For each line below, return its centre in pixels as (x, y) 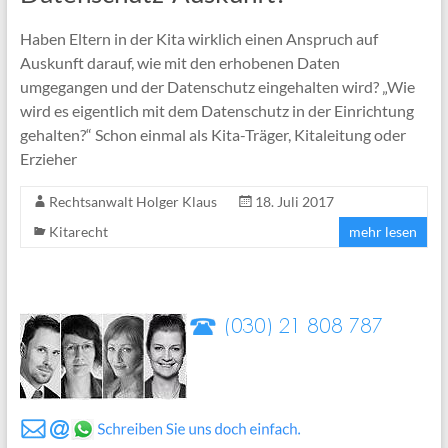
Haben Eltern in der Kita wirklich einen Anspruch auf (198, 38)
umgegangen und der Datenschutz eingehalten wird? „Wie (217, 86)
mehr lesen (383, 231)
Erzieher (48, 158)
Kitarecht (78, 231)
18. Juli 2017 (294, 201)
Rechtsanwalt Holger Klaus (132, 201)
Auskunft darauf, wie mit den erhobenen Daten (179, 62)
